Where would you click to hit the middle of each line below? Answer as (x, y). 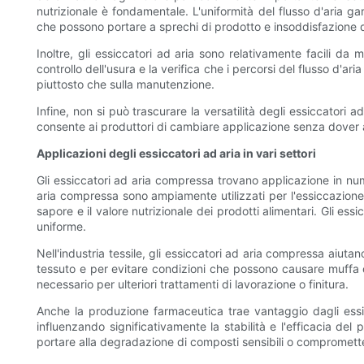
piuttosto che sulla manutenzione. (126, 84)
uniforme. (61, 227)
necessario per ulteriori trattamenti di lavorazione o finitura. (193, 284)
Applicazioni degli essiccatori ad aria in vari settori (176, 154)
